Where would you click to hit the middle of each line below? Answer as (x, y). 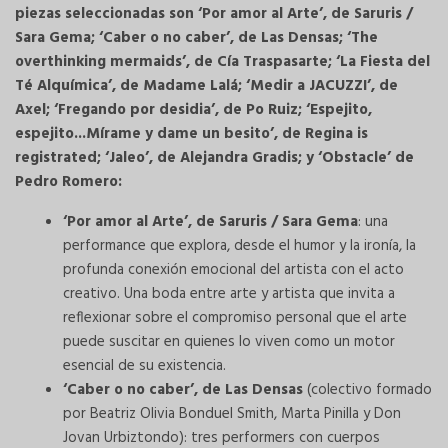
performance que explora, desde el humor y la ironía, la (239, 246)
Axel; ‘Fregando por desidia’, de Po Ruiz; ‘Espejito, (193, 110)
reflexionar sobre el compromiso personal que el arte (235, 318)
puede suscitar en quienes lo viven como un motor (229, 342)
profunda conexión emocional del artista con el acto (233, 270)
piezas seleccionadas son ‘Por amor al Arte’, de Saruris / (214, 14)
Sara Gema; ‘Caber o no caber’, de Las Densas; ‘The (196, 38)
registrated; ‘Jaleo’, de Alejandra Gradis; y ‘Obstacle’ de (214, 158)
